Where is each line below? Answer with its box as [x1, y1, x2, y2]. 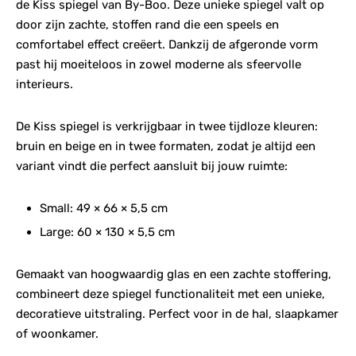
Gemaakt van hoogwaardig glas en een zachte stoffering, [16, 267, 331, 282]
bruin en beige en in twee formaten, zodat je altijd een [16, 139, 315, 154]
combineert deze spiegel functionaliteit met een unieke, [16, 287, 325, 302]
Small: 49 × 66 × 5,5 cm [40, 201, 168, 216]
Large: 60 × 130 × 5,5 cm [40, 225, 175, 240]
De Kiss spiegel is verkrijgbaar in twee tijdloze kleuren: [16, 119, 318, 134]
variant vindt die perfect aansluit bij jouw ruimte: [16, 159, 288, 174]
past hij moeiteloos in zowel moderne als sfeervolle [16, 57, 301, 72]
